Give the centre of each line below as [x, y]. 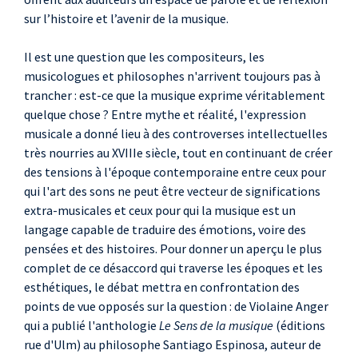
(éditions [299, 326]
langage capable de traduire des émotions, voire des [165, 230]
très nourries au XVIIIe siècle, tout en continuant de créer [178, 153]
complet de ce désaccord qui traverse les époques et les [173, 268]
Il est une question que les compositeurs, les [144, 57]
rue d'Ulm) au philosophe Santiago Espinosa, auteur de [173, 345]
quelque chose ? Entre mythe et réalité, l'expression [165, 115]
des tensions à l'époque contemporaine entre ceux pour [175, 172]
